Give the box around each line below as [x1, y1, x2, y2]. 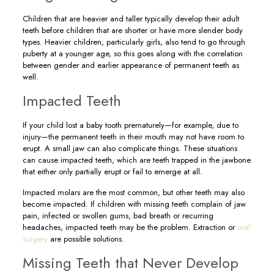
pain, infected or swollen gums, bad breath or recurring [22, 210, 213, 221]
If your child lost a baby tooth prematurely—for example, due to [22, 119, 239, 131]
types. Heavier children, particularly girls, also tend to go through [22, 36, 245, 48]
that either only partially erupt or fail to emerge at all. [22, 166, 202, 177]
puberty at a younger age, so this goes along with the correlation [22, 48, 243, 59]
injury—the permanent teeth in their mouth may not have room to [22, 131, 244, 143]
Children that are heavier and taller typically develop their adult [22, 13, 239, 24]
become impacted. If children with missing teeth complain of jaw [22, 198, 246, 210]
